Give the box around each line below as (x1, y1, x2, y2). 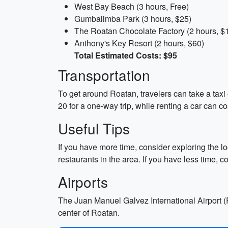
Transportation (58, 65, 150, 85)
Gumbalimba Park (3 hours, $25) (74, 13, 191, 24)
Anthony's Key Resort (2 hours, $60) (74, 37, 204, 49)
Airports (58, 172, 108, 192)
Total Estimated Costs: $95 (74, 49, 177, 61)
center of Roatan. (58, 207, 120, 218)
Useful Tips (58, 118, 130, 138)
